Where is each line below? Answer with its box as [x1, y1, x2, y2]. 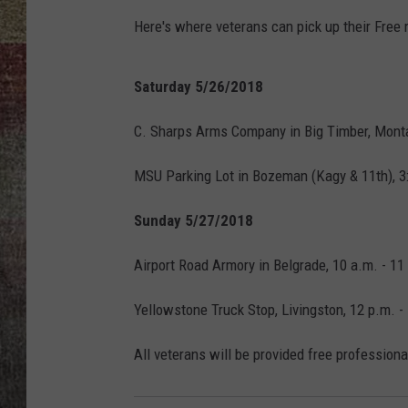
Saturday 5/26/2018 [134, 77, 263, 97]
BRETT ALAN [330, 29, 397, 44]
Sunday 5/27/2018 [134, 211, 253, 230]
